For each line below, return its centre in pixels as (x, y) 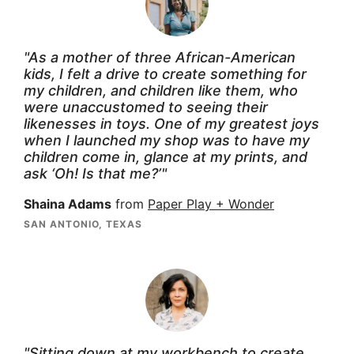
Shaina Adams (68, 204)
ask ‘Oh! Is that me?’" (95, 173)
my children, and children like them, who (161, 90)
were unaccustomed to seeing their (146, 107)
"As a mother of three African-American (160, 57)
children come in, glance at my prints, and (166, 156)
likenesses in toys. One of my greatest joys (171, 123)
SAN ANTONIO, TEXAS (83, 224)
